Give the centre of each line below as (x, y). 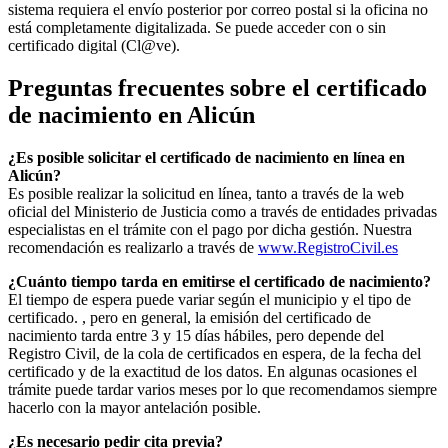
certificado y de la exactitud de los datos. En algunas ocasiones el (212, 372)
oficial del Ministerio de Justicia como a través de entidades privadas (222, 212)
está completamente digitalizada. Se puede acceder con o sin (197, 28)
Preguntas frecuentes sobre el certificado (217, 88)
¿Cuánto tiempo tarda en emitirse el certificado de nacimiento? (219, 282)
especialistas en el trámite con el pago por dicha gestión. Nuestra (210, 230)
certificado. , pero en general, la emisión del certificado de (189, 318)
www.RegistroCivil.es (328, 248)
